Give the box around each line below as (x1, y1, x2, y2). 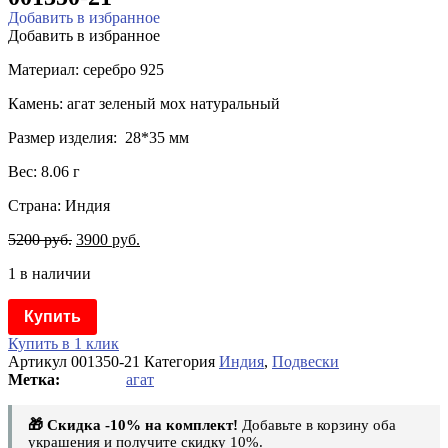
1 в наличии (8, 265, 91, 282)
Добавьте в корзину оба (238, 416, 396, 433)
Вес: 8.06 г (8, 163, 80, 180)
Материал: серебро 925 (8, 61, 164, 78)
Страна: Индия (8, 197, 110, 214)
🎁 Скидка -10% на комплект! (28, 416, 238, 433)
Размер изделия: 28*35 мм (8, 129, 189, 146)
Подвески (272, 352, 339, 370)
